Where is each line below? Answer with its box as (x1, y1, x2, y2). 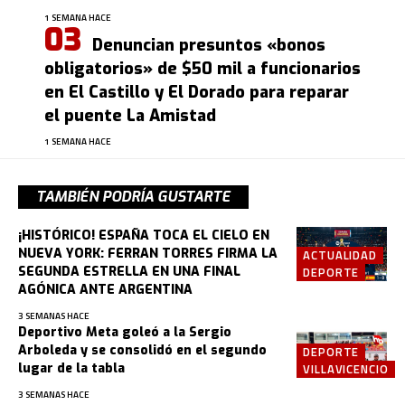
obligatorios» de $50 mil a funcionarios (44, 58, 361, 80)
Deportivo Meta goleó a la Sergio (18, 324, 231, 342)
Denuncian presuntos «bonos (92, 34, 325, 57)
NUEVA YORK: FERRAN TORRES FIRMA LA (18, 245, 278, 263)
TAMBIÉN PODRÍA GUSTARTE (36, 187, 231, 207)
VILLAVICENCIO (303, 360, 389, 379)
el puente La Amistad (44, 105, 216, 127)
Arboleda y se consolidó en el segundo (18, 342, 267, 360)
